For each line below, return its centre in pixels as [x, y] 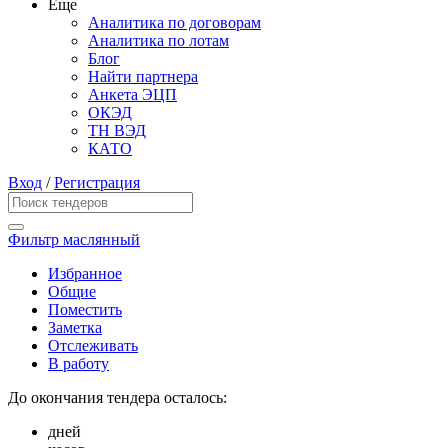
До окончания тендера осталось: [117, 398]
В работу [78, 364]
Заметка [75, 328]
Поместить [85, 310]
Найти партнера [143, 77]
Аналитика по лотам [158, 41]
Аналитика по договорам [174, 23]
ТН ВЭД [117, 131]
